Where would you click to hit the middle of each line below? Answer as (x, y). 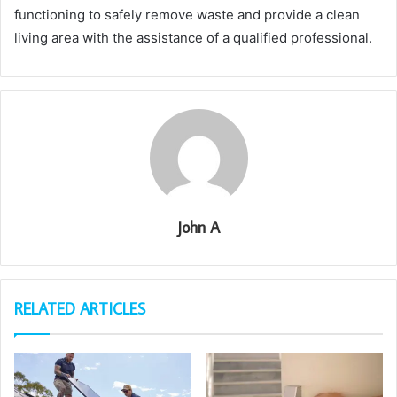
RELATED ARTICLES (80, 308)
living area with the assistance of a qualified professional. (193, 37)
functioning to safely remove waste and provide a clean (187, 14)
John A (198, 227)
